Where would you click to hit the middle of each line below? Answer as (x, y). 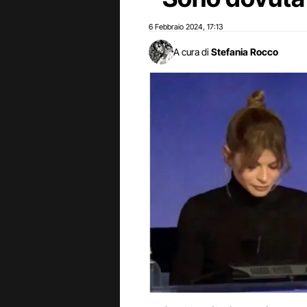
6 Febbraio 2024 (176, 27)
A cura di (191, 52)
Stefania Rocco (245, 52)
